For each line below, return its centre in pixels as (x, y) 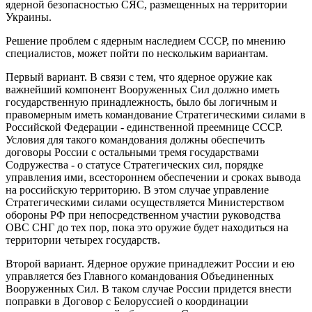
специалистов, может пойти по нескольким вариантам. (137, 54)
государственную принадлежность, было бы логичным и (141, 102)
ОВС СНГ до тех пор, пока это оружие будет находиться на (147, 228)
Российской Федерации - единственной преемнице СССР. (144, 127)
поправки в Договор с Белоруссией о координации (127, 302)
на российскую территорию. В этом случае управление (137, 190)
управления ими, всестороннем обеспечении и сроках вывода (153, 178)
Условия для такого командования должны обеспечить (135, 140)
